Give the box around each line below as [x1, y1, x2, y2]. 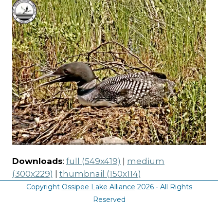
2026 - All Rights [135, 182, 192, 191]
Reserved [92, 195, 126, 204]
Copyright [26, 182, 62, 191]
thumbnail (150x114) [59, 168, 141, 179]
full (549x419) [66, 156, 121, 166]
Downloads [12, 156, 63, 166]
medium [127, 156, 164, 166]
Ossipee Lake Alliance [61, 182, 135, 191]
